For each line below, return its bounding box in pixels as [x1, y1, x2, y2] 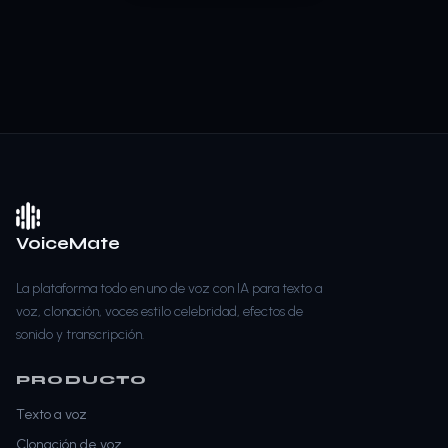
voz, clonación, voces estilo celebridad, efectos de [16, 302, 303, 320]
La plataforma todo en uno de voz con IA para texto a [16, 279, 322, 297]
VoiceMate [16, 232, 120, 254]
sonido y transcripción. [16, 325, 144, 343]
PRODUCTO [16, 372, 148, 387]
